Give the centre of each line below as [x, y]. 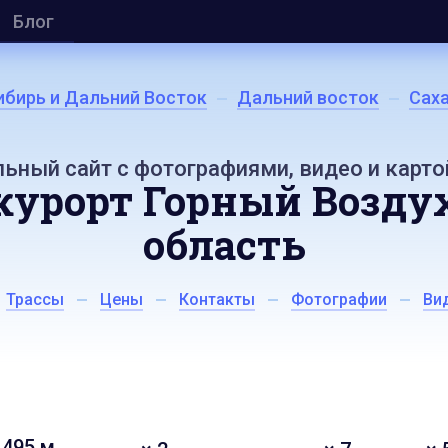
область [224, 244]
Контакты [217, 299]
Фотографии [339, 299]
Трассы [35, 299]
